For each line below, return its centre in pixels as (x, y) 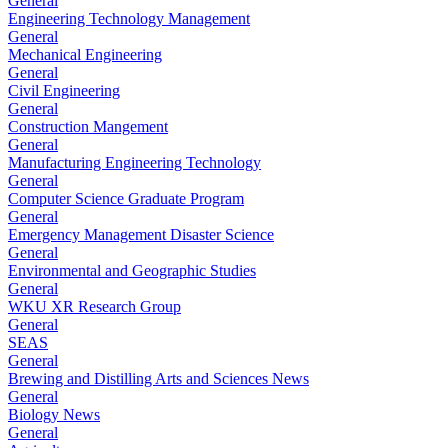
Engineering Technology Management (129, 18)
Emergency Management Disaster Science (141, 234)
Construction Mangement (88, 126)
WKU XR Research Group (94, 306)
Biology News (54, 414)
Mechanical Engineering (85, 54)
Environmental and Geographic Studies (132, 270)
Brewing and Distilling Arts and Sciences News (158, 378)
